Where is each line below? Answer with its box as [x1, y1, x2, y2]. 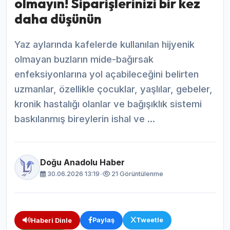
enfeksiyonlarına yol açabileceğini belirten [14, 68, 199, 80]
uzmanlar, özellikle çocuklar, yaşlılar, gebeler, [14, 83, 213, 95]
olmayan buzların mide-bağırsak [14, 53, 154, 65]
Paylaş [92, 216, 114, 224]
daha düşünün [14, 10, 102, 28]
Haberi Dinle [31, 216, 72, 224]
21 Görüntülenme [110, 169, 163, 178]
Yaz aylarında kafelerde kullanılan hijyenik [14, 39, 195, 50]
